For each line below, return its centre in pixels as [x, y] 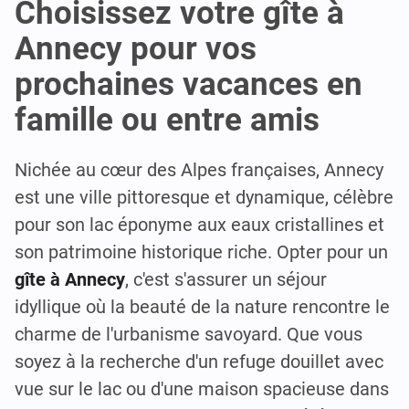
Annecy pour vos [136, 48]
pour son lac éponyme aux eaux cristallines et [199, 224]
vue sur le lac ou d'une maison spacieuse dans [202, 388]
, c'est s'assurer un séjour [226, 279]
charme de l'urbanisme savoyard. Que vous [189, 334]
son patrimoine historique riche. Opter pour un [201, 252]
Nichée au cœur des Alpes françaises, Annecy [199, 169]
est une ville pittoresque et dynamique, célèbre [204, 197]
